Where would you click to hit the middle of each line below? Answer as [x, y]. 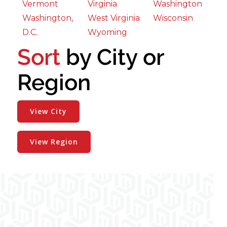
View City [49, 111]
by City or [112, 57]
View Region [54, 142]
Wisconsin [173, 18]
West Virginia [114, 18]
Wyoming [108, 32]
